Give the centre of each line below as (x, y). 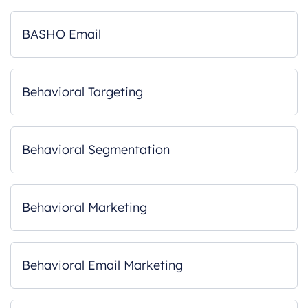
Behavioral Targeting (82, 92)
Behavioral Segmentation (96, 150)
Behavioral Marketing (85, 207)
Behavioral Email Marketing (102, 265)
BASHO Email (62, 34)
